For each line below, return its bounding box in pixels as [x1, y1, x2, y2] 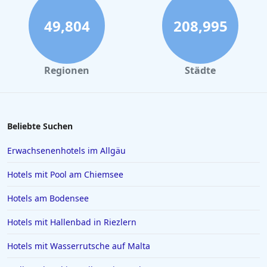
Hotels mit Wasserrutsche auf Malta [7, 240, 150, 252]
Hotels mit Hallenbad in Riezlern [7, 216, 136, 228]
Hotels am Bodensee [7, 193, 89, 204]
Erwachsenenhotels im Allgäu [7, 145, 126, 156]
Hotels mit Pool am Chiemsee [7, 169, 123, 180]
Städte [185, 64, 216, 77]
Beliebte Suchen [7, 120, 73, 132]
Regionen [44, 64, 89, 77]
